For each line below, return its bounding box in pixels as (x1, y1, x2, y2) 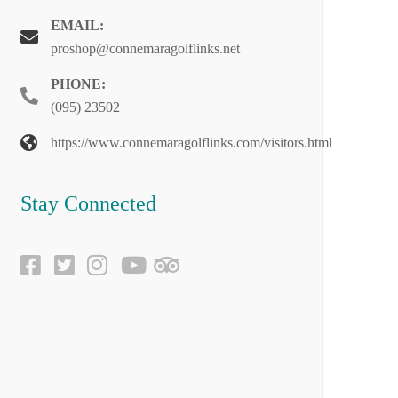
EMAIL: (51, 18, 104, 33)
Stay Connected (20, 192, 156, 215)
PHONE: (51, 76, 106, 92)
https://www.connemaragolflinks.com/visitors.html (51, 135, 332, 150)
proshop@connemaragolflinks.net (51, 41, 240, 56)
